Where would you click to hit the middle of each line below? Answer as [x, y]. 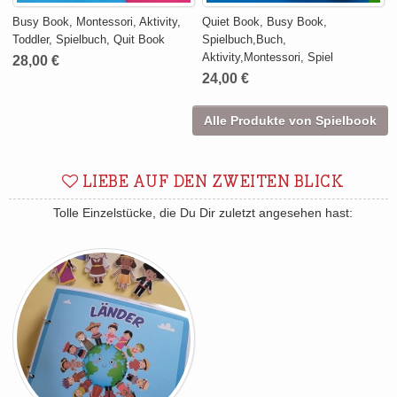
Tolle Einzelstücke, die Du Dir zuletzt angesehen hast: [203, 213]
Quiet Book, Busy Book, [265, 22]
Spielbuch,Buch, [245, 40]
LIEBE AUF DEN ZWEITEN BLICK [211, 183]
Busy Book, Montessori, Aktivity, [97, 22]
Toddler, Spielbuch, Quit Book [89, 40]
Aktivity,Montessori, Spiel [268, 58]
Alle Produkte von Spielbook [290, 121]
